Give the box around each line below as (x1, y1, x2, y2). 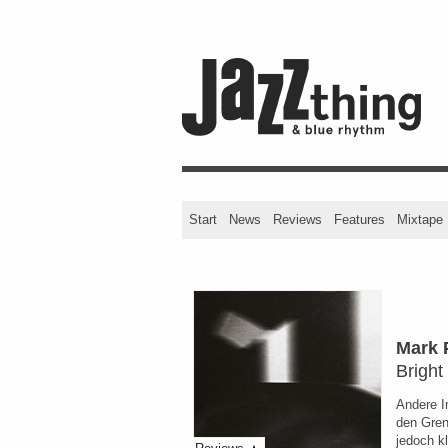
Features (334, 212, 385, 227)
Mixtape (397, 212, 443, 227)
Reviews (273, 212, 322, 227)
